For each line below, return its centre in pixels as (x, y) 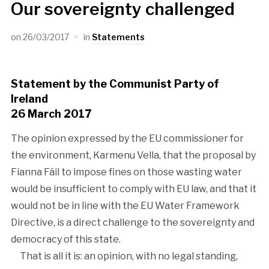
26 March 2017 (51, 113)
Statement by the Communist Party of (115, 83)
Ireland (30, 98)
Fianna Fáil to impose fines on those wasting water (126, 172)
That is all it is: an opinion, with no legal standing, (124, 256)
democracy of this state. (66, 239)
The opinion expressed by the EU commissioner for (127, 138)
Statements (118, 37)
